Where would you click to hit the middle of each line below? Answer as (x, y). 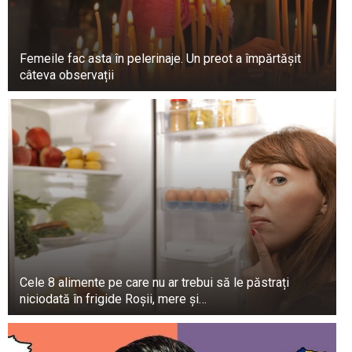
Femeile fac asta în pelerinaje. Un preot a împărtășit (160, 58)
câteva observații (67, 75)
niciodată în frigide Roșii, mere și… (113, 299)
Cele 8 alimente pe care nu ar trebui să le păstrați (154, 282)
